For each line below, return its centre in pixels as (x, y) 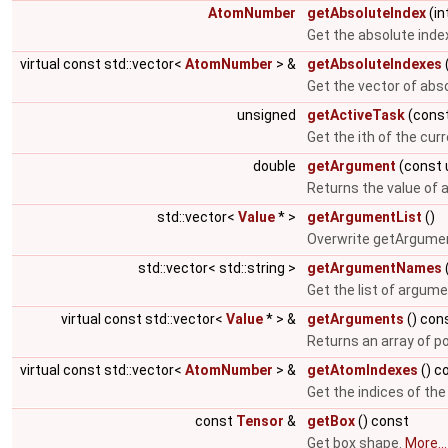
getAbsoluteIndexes (374, 64)
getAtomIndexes (362, 370)
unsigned (268, 115)
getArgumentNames (374, 268)
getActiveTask (356, 115)
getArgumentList (364, 217)
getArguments (355, 319)
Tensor (260, 421)
